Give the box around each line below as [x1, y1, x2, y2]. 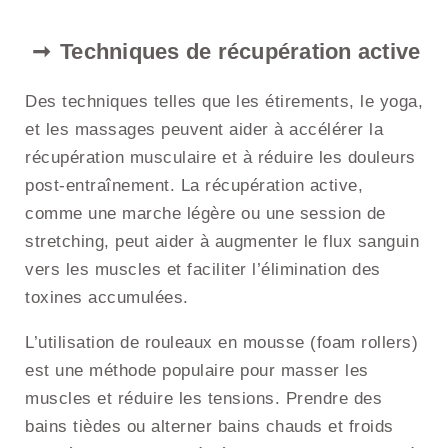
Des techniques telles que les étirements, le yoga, [25, 92, 423, 112]
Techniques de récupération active [60, 39, 421, 65]
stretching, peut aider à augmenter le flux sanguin [25, 232, 419, 252]
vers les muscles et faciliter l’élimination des [25, 260, 381, 280]
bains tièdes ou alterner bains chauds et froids [25, 417, 394, 437]
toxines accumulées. [25, 288, 189, 308]
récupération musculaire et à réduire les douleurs [25, 148, 416, 168]
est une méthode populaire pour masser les [25, 361, 369, 381]
